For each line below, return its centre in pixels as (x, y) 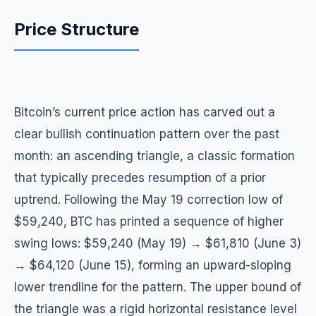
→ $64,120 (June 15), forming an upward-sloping (153, 265)
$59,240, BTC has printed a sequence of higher (149, 221)
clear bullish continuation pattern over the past (147, 134)
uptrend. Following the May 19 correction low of (148, 200)
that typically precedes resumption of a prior (140, 178)
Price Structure (77, 29)
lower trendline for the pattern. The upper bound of (158, 287)
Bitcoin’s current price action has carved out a (145, 112)
